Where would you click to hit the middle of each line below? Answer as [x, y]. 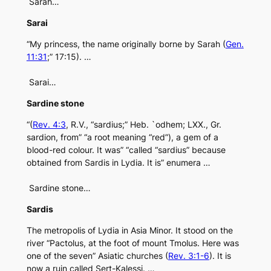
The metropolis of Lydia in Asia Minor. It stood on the [129, 230]
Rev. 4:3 [49, 125]
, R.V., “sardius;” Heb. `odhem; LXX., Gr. [143, 125]
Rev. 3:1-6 [188, 256]
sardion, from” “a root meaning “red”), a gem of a [122, 137]
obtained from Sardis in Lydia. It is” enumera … [118, 163]
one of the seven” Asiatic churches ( [97, 256]
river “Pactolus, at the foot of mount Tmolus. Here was [132, 243]
